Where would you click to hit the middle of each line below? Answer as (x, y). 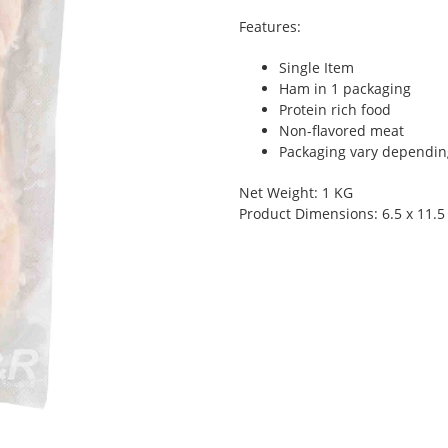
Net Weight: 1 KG (296, 192)
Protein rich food (335, 109)
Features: (270, 26)
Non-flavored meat (341, 130)
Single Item (316, 67)
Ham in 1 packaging (345, 88)
